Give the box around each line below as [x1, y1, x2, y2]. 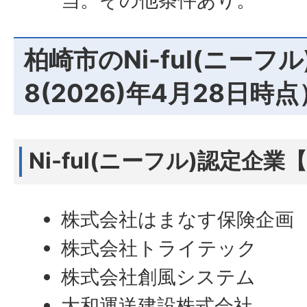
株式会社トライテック [61, 236, 258, 260]
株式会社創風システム [61, 265, 256, 289]
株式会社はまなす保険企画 [61, 208, 295, 232]
